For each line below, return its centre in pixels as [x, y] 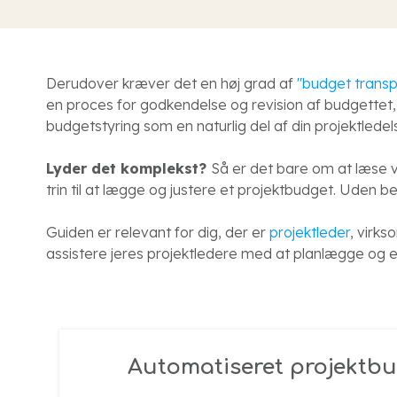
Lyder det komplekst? [128, 168]
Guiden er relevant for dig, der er [158, 232]
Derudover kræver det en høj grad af [171, 83]
